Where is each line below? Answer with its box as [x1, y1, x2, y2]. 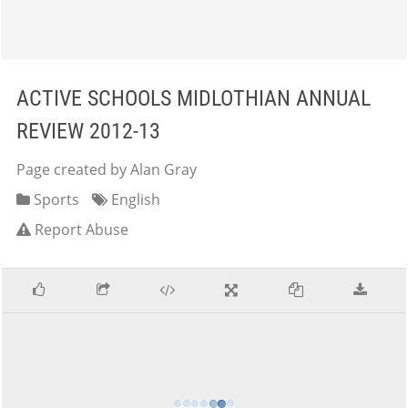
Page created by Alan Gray [16, 159, 197, 179]
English [107, 189, 160, 209]
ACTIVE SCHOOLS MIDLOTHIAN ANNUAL [16, 86, 371, 111]
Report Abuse [35, 219, 128, 240]
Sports [30, 189, 79, 209]
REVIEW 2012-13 [16, 118, 160, 144]
